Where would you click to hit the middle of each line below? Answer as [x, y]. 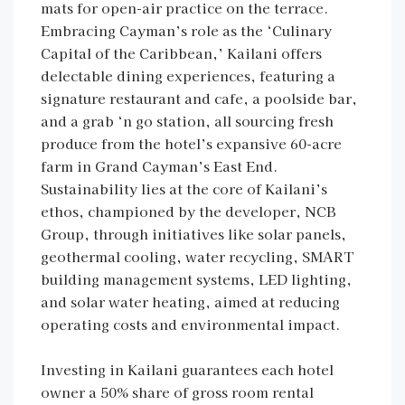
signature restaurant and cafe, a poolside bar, [199, 98]
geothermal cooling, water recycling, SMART [198, 256]
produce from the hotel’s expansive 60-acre [191, 143]
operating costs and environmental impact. [190, 324]
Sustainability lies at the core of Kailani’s [184, 188]
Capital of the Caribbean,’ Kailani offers [181, 53]
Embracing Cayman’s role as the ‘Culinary [186, 30]
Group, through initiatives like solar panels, [193, 234]
